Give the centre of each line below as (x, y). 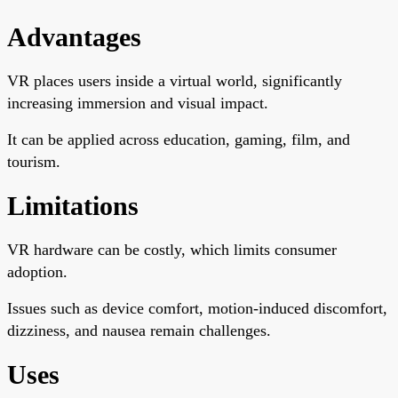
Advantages (74, 36)
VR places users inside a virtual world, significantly (175, 80)
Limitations (73, 205)
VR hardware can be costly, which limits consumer (172, 249)
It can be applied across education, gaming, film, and (179, 139)
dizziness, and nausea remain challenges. (139, 330)
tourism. (34, 161)
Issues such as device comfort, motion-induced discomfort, (197, 308)
